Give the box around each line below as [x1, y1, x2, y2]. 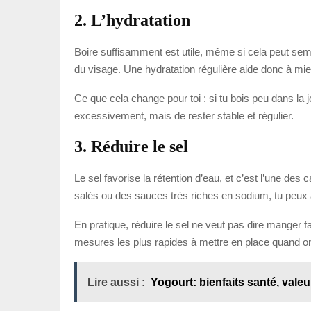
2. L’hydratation [74, 10, 190, 29]
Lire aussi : [87, 276, 145, 288]
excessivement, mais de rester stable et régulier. [74, 109, 294, 121]
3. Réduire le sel [74, 137, 188, 155]
